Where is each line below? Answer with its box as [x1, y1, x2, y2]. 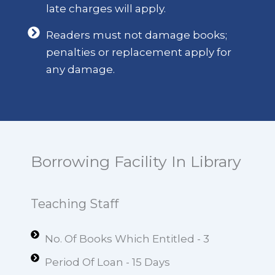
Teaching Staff [31, 196, 118, 212]
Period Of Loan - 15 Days [44, 256, 170, 269]
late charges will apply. [46, 2, 166, 15]
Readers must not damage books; [46, 29, 227, 42]
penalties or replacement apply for [46, 46, 231, 59]
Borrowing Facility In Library [31, 152, 241, 171]
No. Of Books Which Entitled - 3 [44, 233, 209, 246]
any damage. [46, 63, 115, 76]
